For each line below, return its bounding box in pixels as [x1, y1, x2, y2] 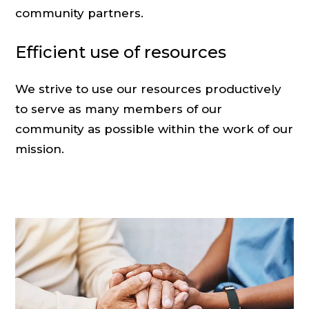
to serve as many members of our [15, 101, 223, 116]
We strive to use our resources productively [15, 81, 282, 96]
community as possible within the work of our [15, 121, 294, 136]
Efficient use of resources [15, 41, 227, 62]
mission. [15, 141, 65, 156]
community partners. [15, 6, 144, 20]
